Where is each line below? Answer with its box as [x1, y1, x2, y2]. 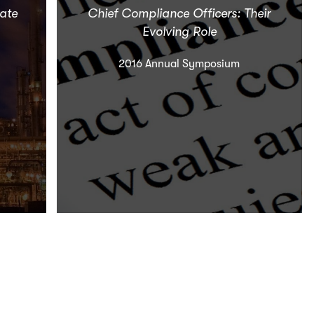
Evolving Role [142, 25, 217, 39]
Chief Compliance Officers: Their [88, 6, 271, 21]
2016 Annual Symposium [118, 57, 240, 71]
